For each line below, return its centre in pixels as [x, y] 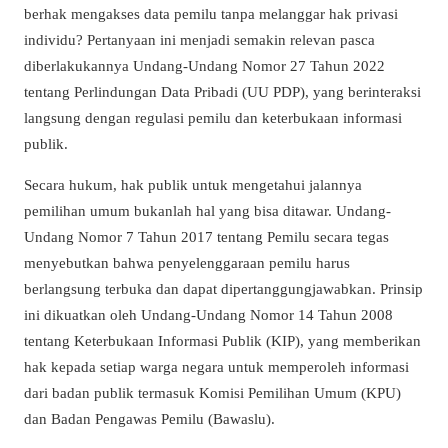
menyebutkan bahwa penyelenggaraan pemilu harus [187, 263]
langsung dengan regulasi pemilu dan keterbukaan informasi [213, 118]
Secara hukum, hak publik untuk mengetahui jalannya [193, 185]
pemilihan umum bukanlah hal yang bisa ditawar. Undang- [207, 211]
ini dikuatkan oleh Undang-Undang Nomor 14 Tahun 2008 [208, 315]
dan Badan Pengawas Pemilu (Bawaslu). [149, 419]
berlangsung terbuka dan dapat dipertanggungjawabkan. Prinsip [223, 289]
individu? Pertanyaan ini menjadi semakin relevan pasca [199, 40]
